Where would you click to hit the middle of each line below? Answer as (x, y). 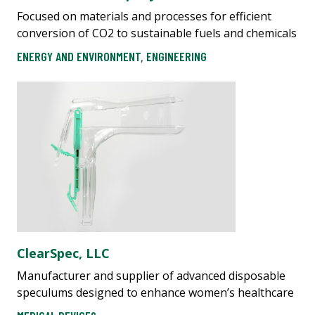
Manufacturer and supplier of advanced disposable (151, 275)
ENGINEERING (176, 56)
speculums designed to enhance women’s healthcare (155, 292)
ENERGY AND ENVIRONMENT (79, 56)
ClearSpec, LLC (63, 253)
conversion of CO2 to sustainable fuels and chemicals (157, 33)
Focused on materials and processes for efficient (144, 17)
